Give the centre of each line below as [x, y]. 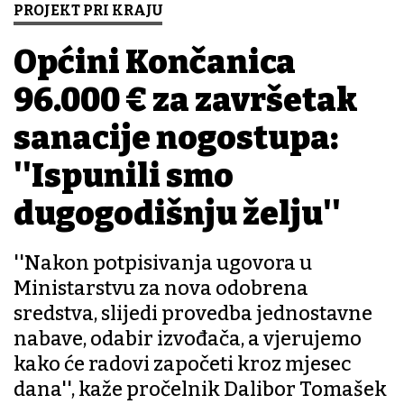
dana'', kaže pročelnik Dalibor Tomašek [200, 390]
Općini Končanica [155, 63]
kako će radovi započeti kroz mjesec [183, 364]
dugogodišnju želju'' [177, 214]
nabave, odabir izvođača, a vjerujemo [188, 339]
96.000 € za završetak [186, 101]
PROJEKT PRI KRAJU [88, 11]
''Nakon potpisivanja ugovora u [163, 263]
